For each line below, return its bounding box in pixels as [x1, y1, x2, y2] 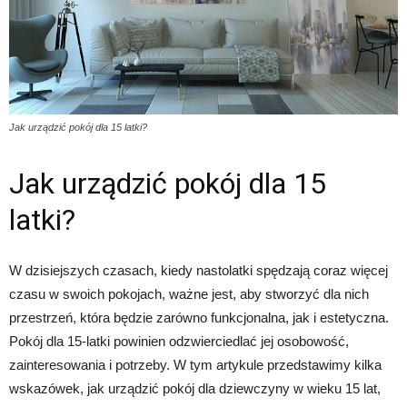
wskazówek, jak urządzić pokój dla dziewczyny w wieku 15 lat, [9, 380, 381, 396]
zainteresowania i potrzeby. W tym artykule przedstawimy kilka [9, 356, 382, 372]
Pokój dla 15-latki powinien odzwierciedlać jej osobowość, [9, 333, 349, 349]
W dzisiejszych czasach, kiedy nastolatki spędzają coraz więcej [9, 262, 388, 278]
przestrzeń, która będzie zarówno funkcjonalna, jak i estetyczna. [9, 309, 389, 325]
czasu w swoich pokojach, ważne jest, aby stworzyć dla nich [9, 285, 369, 302]
